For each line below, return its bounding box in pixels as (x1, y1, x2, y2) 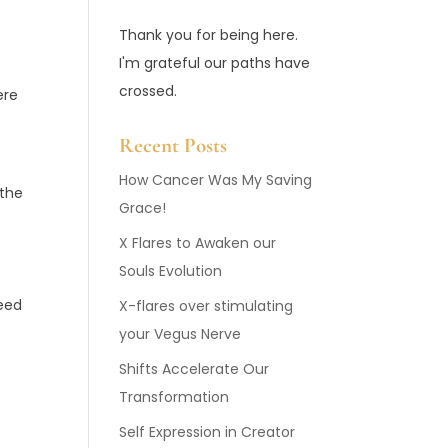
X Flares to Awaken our (119, 233, 277, 253)
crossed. (119, 81, 178, 101)
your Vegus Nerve (119, 324, 242, 344)
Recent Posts (119, 133, 228, 158)
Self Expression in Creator (119, 422, 296, 442)
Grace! (119, 198, 167, 218)
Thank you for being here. (119, 25, 299, 45)
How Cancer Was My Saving (119, 170, 313, 190)
